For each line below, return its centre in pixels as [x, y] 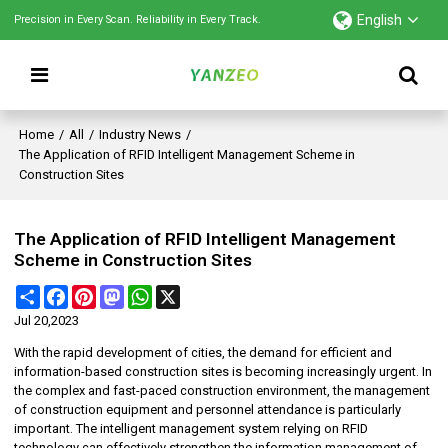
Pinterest [121, 293]
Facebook [97, 293]
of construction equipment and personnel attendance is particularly [208, 410]
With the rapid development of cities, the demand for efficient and [203, 353]
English [379, 20]
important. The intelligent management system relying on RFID [191, 429]
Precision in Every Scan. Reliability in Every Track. [138, 19]
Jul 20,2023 [47, 321]
